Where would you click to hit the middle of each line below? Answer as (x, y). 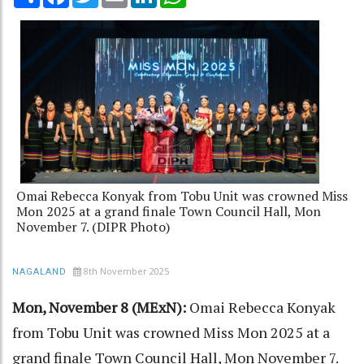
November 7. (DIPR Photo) (93, 227)
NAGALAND (39, 272)
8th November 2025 (126, 271)
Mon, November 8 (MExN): (101, 308)
